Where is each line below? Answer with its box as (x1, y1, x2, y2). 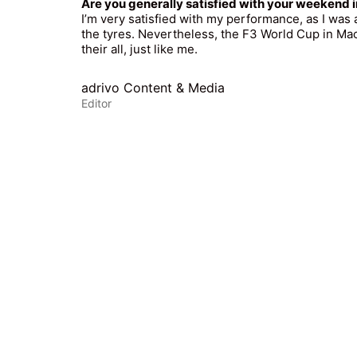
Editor (81, 96, 112, 110)
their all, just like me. (81, 41, 198, 57)
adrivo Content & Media (81, 80, 225, 96)
